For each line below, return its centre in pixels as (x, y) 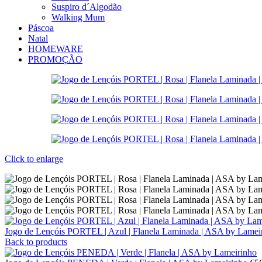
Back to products (36, 242)
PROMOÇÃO (55, 59)
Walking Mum (78, 17)
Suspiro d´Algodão (87, 6)
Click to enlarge (34, 158)
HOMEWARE (56, 49)
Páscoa (41, 27)
